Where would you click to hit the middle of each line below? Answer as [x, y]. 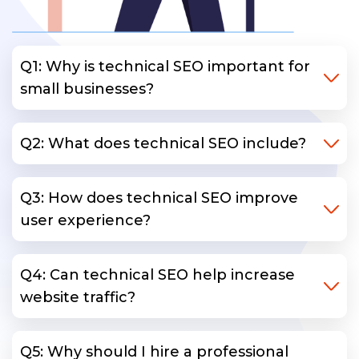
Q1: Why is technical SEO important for [165, 67]
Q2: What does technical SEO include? [163, 144]
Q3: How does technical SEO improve [159, 198]
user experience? [85, 221]
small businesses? [87, 89]
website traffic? [78, 298]
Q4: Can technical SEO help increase [157, 275]
